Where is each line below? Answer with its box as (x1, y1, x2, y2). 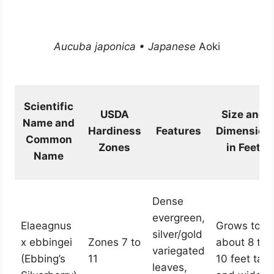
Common (25, 133, 72, 146)
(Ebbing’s (20, 253, 65, 265)
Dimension (215, 125, 271, 138)
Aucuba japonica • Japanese (54, 40, 196, 53)
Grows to (215, 220, 261, 232)
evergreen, (152, 212, 205, 224)
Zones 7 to (87, 236, 141, 249)
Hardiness (87, 125, 141, 138)
